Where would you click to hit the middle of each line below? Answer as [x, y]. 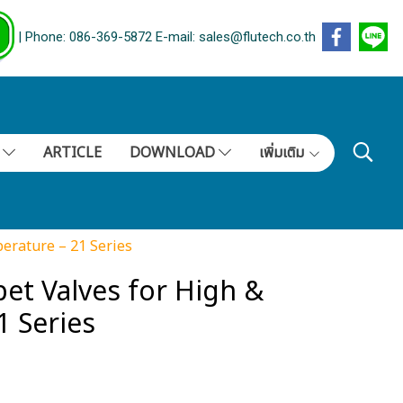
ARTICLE [72, 153]
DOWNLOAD [174, 153]
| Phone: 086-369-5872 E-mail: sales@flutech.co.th [165, 37]
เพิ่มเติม [283, 153]
